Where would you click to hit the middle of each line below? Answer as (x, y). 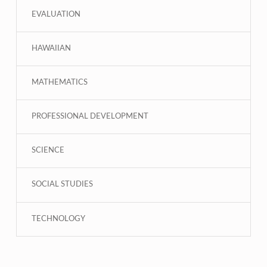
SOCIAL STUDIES (62, 185)
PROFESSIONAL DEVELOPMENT (90, 117)
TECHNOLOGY (58, 219)
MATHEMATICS (59, 83)
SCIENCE (48, 151)
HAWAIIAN (51, 49)
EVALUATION (56, 15)
